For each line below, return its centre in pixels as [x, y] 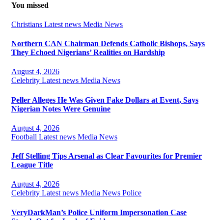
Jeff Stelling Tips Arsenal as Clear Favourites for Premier [107, 156]
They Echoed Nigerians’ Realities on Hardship [88, 53]
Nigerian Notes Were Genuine [61, 109]
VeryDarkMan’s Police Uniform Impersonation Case [99, 212]
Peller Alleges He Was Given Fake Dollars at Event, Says [105, 100]
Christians [28, 24]
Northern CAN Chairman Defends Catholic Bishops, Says [108, 44]
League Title [32, 165]
